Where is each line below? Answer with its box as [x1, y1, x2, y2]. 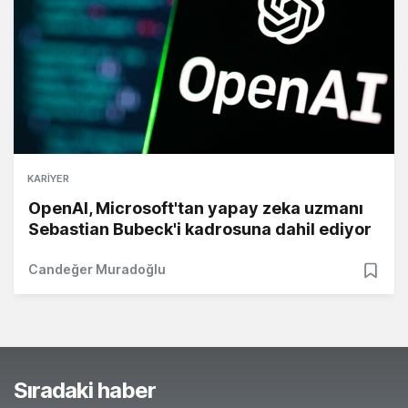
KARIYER [27, 172, 69, 186]
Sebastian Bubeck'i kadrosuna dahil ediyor [28, 219, 372, 240]
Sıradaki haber [14, 377, 156, 404]
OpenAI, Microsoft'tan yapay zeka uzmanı [28, 199, 363, 219]
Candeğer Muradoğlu [28, 261, 166, 278]
